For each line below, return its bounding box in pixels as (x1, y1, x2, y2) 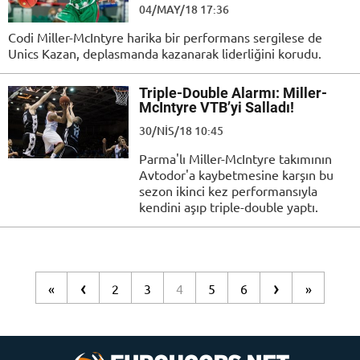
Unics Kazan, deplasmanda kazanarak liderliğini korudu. (8, 45, 321, 62)
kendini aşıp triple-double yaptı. (139, 198, 318, 215)
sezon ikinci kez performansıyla (139, 182, 317, 199)
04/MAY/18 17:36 (139, 2, 229, 18)
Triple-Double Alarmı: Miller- (139, 84, 327, 102)
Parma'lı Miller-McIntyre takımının (139, 150, 332, 167)
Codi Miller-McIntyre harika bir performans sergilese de (8, 29, 322, 46)
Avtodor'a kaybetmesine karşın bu (139, 166, 333, 183)
